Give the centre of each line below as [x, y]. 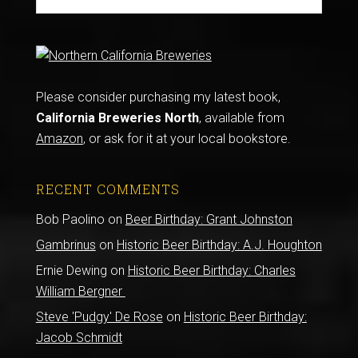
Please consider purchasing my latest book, [158, 97]
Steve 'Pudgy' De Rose [99, 316]
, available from [241, 117]
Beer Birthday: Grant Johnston [209, 219]
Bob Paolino [70, 219]
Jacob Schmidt [79, 337]
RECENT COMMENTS [107, 189]
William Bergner [80, 291]
